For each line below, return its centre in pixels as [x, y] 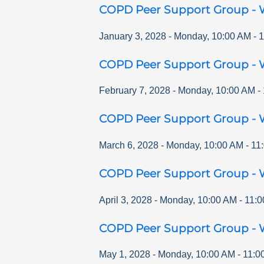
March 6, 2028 [129, 145]
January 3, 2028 [133, 36]
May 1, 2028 [125, 255]
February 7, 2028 [135, 91]
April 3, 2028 [126, 200]
